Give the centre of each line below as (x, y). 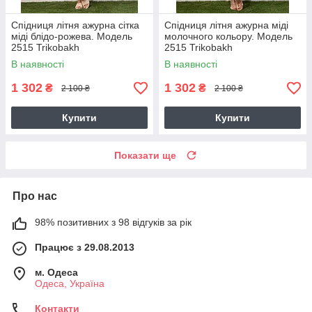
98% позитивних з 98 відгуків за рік (113, 223)
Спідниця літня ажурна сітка (75, 25)
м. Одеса (56, 273)
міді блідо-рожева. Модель (72, 37)
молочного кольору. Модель (228, 37)
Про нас (35, 196)
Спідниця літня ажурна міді (226, 25)
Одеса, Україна (70, 284)
